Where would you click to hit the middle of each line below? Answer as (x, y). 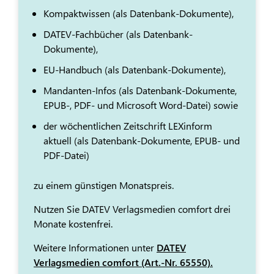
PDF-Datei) (66, 155)
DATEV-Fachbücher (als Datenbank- (118, 34)
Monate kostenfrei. (73, 224)
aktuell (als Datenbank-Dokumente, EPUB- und (142, 141)
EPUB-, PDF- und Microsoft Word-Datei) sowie (141, 105)
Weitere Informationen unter (95, 248)
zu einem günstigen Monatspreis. (104, 185)
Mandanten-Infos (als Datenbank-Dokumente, (140, 91)
